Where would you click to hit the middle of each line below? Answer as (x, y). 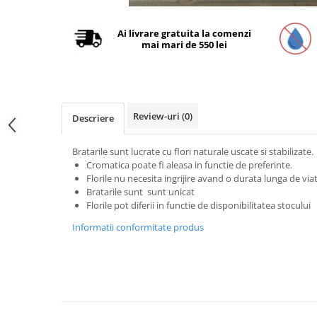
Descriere (93, 118)
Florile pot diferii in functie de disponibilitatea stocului (198, 205)
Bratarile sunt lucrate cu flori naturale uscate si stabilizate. (193, 151)
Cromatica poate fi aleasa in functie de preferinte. (189, 165)
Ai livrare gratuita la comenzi (185, 33)
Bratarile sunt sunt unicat (142, 192)
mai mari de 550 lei (185, 44)
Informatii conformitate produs (138, 227)
